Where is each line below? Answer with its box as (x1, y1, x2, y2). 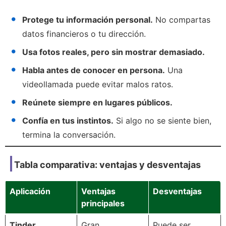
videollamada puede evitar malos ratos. (22, 79, 173, 89)
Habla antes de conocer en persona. (22, 65, 165, 75)
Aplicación (10, 186, 50, 196)
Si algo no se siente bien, (114, 115, 211, 126)
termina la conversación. (22, 129, 116, 140)
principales (81, 198, 125, 208)
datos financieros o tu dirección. (22, 28, 146, 39)
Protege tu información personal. (22, 14, 153, 25)
